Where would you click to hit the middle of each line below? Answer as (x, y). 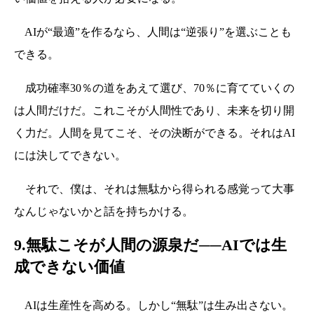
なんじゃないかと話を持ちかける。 (104, 211)
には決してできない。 (70, 155)
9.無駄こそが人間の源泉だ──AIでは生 (150, 245)
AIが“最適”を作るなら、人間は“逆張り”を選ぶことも (153, 32)
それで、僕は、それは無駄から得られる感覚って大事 (154, 189)
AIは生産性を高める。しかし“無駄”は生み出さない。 (153, 305)
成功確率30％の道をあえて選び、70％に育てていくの (154, 88)
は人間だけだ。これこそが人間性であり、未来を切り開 (154, 110)
